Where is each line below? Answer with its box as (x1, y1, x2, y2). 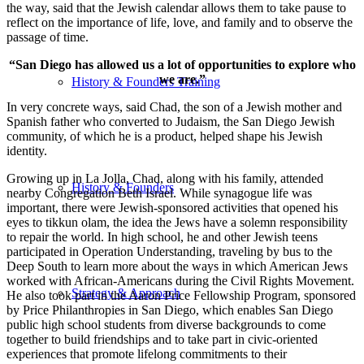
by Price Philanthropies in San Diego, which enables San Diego (6, 303, 333, 318)
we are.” (158, 72, 206, 87)
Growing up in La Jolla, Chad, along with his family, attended (6, 171, 323, 186)
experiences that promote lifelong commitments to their (6, 347, 287, 362)
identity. (6, 144, 47, 158)
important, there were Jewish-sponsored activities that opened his (6, 201, 338, 215)
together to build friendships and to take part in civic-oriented (6, 332, 318, 347)
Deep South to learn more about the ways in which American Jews (6, 259, 348, 274)
